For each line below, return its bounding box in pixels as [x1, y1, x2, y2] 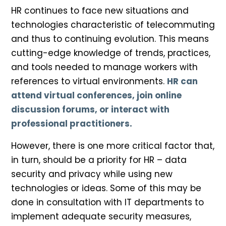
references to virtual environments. [11, 75, 167, 88]
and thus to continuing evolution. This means [11, 33, 209, 45]
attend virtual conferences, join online [11, 89, 182, 102]
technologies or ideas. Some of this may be [11, 182, 201, 195]
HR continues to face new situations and [11, 5, 189, 17]
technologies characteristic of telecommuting [11, 19, 215, 31]
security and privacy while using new [11, 168, 173, 181]
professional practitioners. [11, 118, 132, 130]
